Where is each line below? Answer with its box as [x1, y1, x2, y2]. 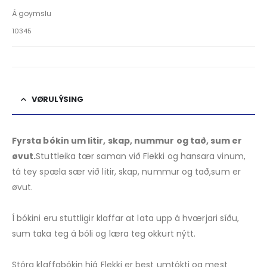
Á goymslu [12, 8, 51, 18]
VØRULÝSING [31, 94, 83, 105]
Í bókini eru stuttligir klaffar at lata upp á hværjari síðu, [12, 212, 240, 225]
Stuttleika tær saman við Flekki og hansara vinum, [36, 150, 246, 163]
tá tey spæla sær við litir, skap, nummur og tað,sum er [12, 166, 241, 178]
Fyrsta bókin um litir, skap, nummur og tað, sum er [12, 135, 243, 147]
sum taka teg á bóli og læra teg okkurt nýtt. [12, 228, 196, 240]
